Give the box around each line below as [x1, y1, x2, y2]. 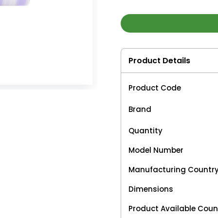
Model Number [128, 145, 183, 155]
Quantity [128, 125, 163, 136]
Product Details [128, 54, 190, 66]
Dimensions [128, 183, 173, 194]
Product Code [128, 82, 181, 93]
